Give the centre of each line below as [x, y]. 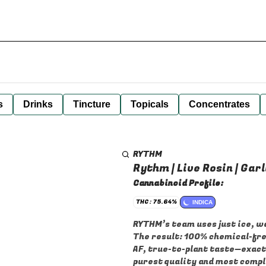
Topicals [150, 104]
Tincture [92, 104]
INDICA [202, 202]
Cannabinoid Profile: [178, 183]
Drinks [38, 104]
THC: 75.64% [156, 202]
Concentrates [219, 104]
